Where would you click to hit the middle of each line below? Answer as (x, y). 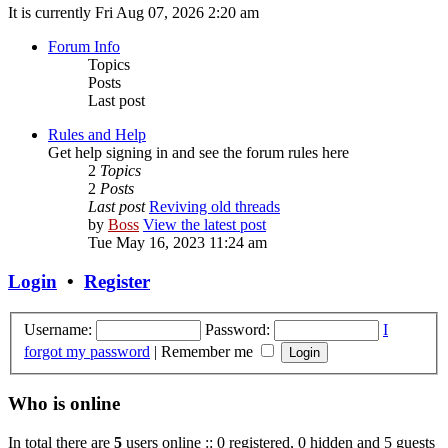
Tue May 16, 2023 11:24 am (177, 243)
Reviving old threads (214, 207)
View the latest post (204, 225)
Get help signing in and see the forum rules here (198, 153)
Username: (58, 329)
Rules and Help (97, 135)
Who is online (64, 404)
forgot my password (87, 351)
